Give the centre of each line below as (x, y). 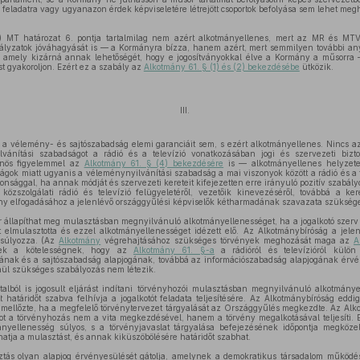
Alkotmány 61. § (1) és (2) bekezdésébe (221, 67)
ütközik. (316, 67)
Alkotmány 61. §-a (174, 250)
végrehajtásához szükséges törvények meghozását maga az (227, 240)
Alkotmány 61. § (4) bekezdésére (154, 163)
